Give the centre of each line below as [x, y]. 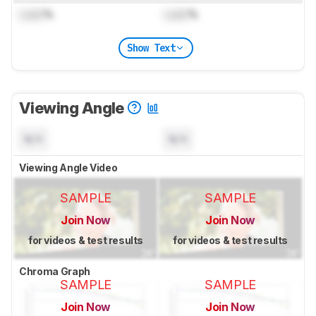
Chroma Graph [56, 271]
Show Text [151, 48]
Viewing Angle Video [69, 168]
